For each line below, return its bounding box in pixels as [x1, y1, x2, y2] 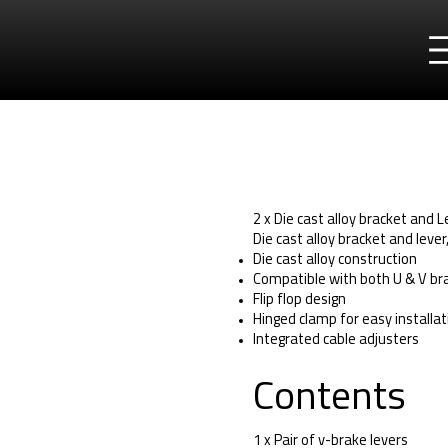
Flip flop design [252, 293, 346, 309]
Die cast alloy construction [252, 253, 417, 269]
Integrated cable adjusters [252, 333, 419, 349]
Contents [252, 378, 406, 419]
